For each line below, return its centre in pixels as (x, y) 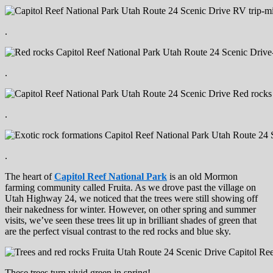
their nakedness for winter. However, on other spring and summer (130, 210)
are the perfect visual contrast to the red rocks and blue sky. (118, 232)
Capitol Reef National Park (111, 177)
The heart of (30, 177)
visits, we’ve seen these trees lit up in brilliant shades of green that (131, 221)
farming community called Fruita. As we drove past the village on (130, 188)
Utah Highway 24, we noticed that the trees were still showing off (131, 199)
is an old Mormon (202, 177)
